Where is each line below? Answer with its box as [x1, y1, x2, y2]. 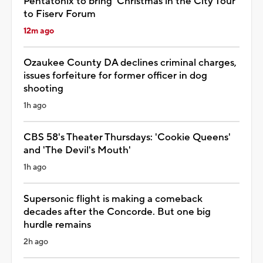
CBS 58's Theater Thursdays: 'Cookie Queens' [23, 130, 231, 144]
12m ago [23, 25, 54, 36]
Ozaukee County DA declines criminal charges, [23, 56, 237, 69]
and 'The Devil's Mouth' [23, 143, 131, 157]
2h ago [23, 236, 48, 247]
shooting [23, 82, 63, 95]
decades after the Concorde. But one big [23, 205, 211, 218]
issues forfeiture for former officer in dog [23, 69, 207, 82]
